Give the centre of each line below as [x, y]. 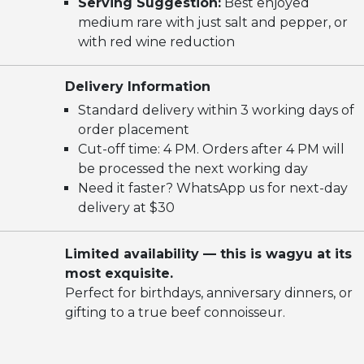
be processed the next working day [193, 169]
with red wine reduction [156, 42]
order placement [134, 130]
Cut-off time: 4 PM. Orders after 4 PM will [211, 149]
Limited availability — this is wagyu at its [208, 254]
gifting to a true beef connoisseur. [175, 313]
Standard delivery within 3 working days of [216, 110]
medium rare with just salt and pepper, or [213, 23]
